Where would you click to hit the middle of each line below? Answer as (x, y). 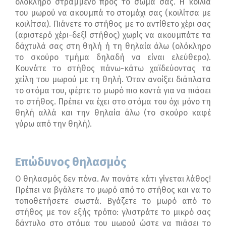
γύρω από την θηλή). (53, 124)
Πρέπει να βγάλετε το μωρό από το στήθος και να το (113, 190)
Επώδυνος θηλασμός (71, 162)
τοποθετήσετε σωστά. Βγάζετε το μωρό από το (113, 201)
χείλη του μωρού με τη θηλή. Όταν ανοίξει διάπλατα (113, 80)
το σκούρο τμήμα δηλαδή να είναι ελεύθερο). (113, 58)
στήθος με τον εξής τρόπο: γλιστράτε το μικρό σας (113, 212)
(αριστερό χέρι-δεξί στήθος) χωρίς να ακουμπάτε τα (113, 35)
